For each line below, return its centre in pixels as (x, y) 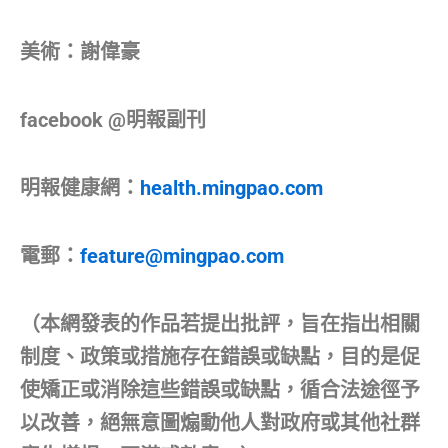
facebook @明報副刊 (113, 119)
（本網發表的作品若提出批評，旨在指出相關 (220, 323)
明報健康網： (80, 187)
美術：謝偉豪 (80, 51)
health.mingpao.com (231, 187)
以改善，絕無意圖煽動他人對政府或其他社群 (220, 422)
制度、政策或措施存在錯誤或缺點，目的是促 (220, 356)
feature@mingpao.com (182, 255)
